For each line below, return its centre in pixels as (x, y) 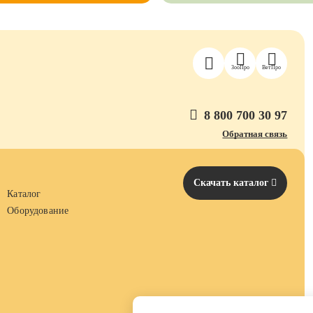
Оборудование (38, 211)
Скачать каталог (233, 183)
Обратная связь (255, 134)
